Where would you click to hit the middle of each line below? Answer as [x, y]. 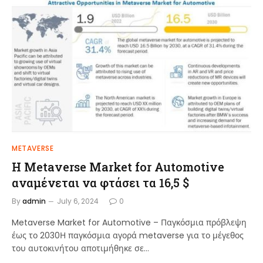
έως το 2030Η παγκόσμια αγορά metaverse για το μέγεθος [128, 235]
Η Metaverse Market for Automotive [118, 166]
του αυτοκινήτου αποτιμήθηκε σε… [80, 248]
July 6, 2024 [78, 201]
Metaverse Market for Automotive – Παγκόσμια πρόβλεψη [129, 222]
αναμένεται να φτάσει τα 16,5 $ [100, 182]
